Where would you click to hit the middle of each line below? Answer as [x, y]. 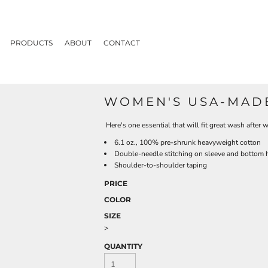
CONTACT [122, 42]
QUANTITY [123, 246]
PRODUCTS [31, 42]
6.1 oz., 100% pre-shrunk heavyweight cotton [188, 142]
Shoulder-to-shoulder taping [161, 165]
